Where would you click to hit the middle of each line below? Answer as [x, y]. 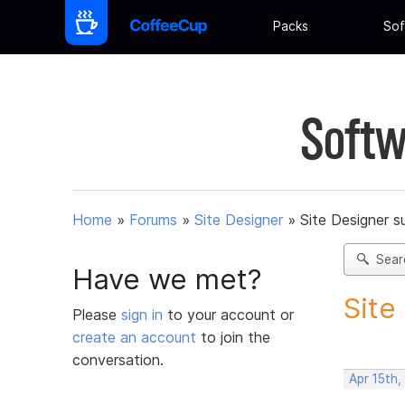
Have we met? [167, 279]
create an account [134, 337]
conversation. [118, 359]
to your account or [231, 314]
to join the [233, 337]
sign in [144, 314]
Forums [153, 220]
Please [97, 314]
